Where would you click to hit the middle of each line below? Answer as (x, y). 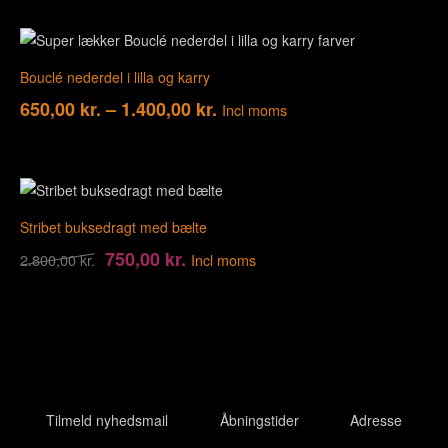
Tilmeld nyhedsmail (106, 419)
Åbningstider (259, 419)
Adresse (376, 419)
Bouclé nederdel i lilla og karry (115, 76)
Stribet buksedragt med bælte (113, 226)
